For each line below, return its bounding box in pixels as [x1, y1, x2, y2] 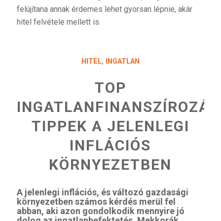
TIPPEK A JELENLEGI [31, 117, 189, 135]
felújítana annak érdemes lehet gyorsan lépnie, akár [16, 4, 192, 14]
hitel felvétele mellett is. [16, 17, 101, 27]
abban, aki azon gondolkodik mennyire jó [16, 205, 184, 216]
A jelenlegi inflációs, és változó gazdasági [16, 186, 188, 197]
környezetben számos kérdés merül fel [16, 196, 176, 207]
